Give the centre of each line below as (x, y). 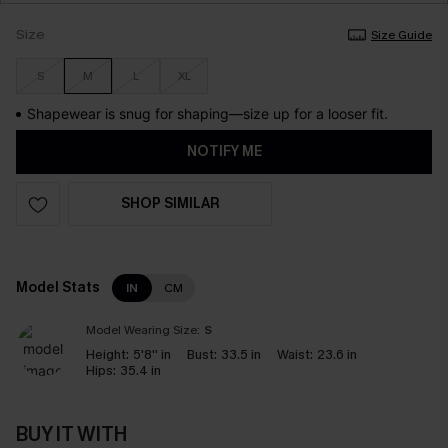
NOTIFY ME (224, 151)
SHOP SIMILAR (170, 203)
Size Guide (401, 35)
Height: (107, 354)
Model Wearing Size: (143, 330)
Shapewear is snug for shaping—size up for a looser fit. (207, 113)
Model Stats (58, 287)
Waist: (295, 354)
